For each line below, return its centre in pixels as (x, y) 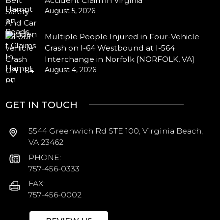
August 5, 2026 (70, 11)
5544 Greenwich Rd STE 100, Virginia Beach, (116, 131)
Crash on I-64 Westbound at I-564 (110, 48)
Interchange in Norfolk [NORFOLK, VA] (120, 59)
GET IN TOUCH (42, 104)
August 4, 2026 (71, 69)
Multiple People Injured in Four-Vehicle (122, 36)
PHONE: (45, 157)
